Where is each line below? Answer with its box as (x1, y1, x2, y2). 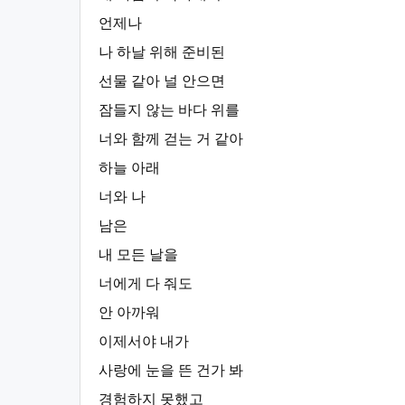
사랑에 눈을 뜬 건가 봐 (99, 363, 243, 378)
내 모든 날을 (99, 247, 178, 262)
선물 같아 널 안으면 (99, 73, 225, 89)
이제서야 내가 (99, 334, 189, 349)
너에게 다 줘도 (99, 276, 193, 291)
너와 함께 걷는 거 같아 (99, 131, 243, 146)
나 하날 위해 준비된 (99, 44, 225, 60)
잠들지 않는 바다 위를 (99, 102, 240, 118)
